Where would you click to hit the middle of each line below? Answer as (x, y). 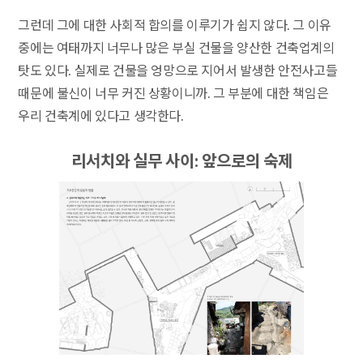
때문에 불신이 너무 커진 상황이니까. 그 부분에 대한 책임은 (173, 94)
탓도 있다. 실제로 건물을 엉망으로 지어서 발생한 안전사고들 (178, 71)
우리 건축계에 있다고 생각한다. (101, 117)
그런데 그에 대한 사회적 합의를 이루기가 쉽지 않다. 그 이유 (175, 26)
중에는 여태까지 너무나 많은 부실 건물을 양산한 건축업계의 (176, 49)
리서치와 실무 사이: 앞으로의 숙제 (181, 162)
